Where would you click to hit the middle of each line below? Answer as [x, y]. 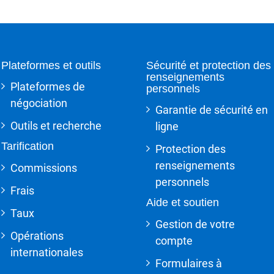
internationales [46, 252]
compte [174, 240]
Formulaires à [189, 263]
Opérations [37, 235]
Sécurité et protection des [209, 65]
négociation [39, 103]
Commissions [43, 168]
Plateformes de [47, 86]
